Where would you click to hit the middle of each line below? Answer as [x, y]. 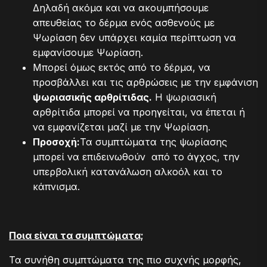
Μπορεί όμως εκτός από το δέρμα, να [122, 68]
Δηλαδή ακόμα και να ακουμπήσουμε [121, 8]
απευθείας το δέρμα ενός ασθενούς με [124, 23]
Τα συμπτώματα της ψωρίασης [155, 142]
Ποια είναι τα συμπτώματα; [76, 236]
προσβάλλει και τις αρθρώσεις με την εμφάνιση [145, 83]
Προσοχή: [56, 142]
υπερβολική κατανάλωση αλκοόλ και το [128, 172]
